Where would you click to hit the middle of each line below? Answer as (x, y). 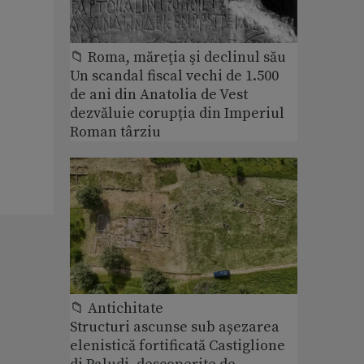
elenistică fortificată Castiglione (178, 346)
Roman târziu (115, 132)
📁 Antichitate (117, 309)
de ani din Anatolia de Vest (159, 94)
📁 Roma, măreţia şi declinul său (178, 57)
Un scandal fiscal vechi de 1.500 (174, 76)
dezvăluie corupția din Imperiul (177, 113)
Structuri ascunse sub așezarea (175, 327)
